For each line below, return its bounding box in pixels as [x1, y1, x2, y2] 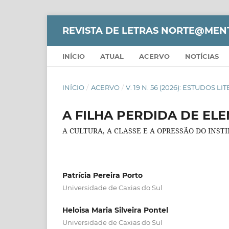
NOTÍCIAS [185, 52, 219, 60]
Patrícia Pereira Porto [62, 170, 143, 180]
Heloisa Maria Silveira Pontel [62, 205, 168, 215]
